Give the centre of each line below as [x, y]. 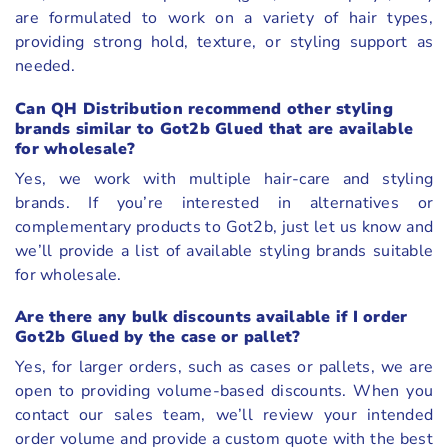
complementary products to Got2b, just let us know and [224, 226]
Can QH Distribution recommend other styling [204, 108]
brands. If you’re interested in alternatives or [224, 202]
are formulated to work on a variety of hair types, [224, 17]
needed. [45, 65]
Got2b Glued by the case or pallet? [158, 337]
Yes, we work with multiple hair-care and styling [224, 178]
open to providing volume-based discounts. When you [224, 391]
